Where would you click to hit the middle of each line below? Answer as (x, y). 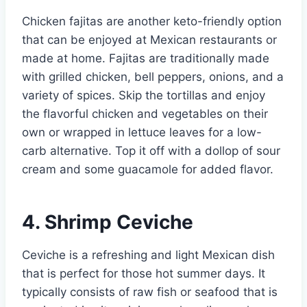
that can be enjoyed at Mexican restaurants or (149, 39)
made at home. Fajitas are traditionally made (146, 58)
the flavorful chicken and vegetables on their (145, 113)
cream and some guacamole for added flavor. (148, 169)
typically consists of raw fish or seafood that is (150, 292)
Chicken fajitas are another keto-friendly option (152, 21)
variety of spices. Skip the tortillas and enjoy (144, 95)
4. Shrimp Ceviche (108, 222)
